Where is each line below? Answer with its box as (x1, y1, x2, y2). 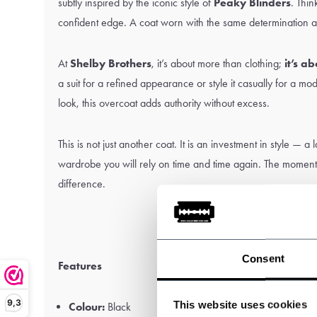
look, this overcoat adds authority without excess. (58, 96, 270, 110)
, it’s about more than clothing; (151, 57, 284, 70)
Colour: (69, 300, 105, 313)
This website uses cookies (173, 298, 307, 311)
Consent (242, 252, 284, 265)
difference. (58, 177, 105, 190)
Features (58, 259, 102, 272)
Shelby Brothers (70, 57, 151, 70)
